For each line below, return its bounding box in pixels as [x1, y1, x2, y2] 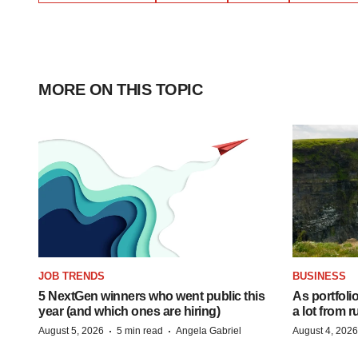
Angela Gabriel [176, 324, 241, 336]
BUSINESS [292, 269, 346, 282]
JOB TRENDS [38, 269, 105, 282]
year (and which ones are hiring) [38, 304, 220, 318]
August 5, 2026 [38, 324, 104, 336]
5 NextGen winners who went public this [38, 288, 265, 303]
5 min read [117, 324, 163, 336]
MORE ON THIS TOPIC [38, 81, 202, 98]
